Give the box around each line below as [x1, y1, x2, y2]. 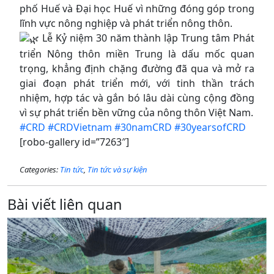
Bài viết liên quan [7, 194, 122, 214]
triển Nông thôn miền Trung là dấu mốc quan [20, 46, 254, 61]
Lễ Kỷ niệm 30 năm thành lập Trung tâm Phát [39, 31, 254, 45]
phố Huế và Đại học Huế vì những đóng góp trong [20, 1, 254, 15]
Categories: [20, 163, 60, 175]
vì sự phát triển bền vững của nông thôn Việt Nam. [20, 105, 253, 119]
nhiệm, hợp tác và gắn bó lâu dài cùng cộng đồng [20, 91, 254, 105]
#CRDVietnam [48, 120, 112, 134]
